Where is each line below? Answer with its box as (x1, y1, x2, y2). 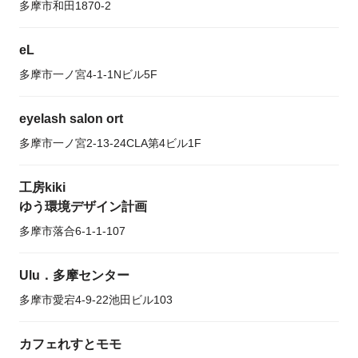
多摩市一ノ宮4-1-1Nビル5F (19, 68, 157, 81)
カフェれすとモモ (19, 337, 121, 351)
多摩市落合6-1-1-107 (19, 225, 125, 237)
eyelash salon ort (19, 112, 123, 125)
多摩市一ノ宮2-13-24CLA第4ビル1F (19, 137, 201, 149)
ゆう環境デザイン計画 (19, 200, 147, 213)
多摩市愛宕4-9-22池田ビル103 (19, 293, 173, 306)
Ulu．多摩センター (19, 268, 129, 282)
